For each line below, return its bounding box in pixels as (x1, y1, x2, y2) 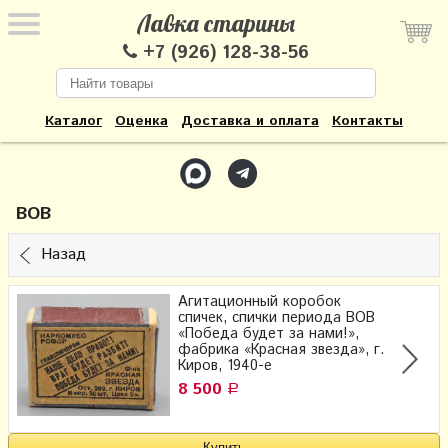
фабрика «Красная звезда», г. (178, 339, 384, 360)
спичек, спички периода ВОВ (178, 307, 375, 328)
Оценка (115, 111, 168, 131)
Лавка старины (137, 8, 295, 38)
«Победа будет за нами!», (178, 323, 359, 344)
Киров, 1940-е (178, 355, 272, 376)
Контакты (332, 111, 403, 131)
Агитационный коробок (178, 291, 341, 312)
